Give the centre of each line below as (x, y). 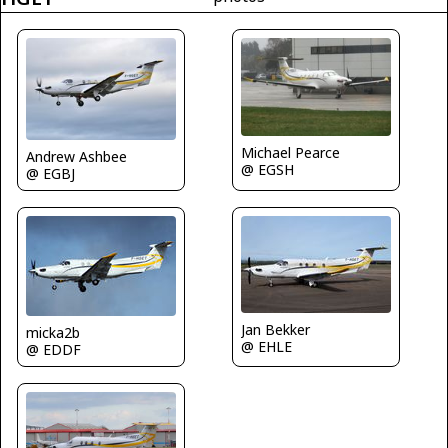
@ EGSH (267, 169)
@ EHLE (266, 347)
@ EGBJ (50, 174)
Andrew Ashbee (76, 157)
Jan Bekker (275, 330)
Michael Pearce (290, 152)
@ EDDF (53, 350)
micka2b (53, 333)
